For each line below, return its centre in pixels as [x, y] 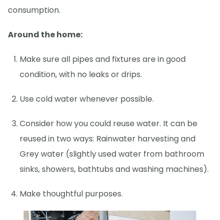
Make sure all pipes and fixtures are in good [103, 59]
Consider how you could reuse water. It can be [109, 123]
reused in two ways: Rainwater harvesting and [108, 138]
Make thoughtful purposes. [71, 193]
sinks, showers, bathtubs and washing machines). [114, 169]
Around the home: [45, 34]
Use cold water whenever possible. [87, 99]
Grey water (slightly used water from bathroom [112, 154]
